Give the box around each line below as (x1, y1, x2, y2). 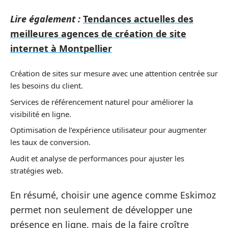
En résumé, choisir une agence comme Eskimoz (10, 189, 216, 202)
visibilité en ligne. (10, 108, 71, 119)
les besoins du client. (10, 80, 83, 91)
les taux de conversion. (10, 137, 91, 148)
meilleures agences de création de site (10, 27, 186, 40)
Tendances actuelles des (83, 12, 193, 25)
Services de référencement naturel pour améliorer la (10, 96, 193, 107)
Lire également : (10, 12, 80, 25)
